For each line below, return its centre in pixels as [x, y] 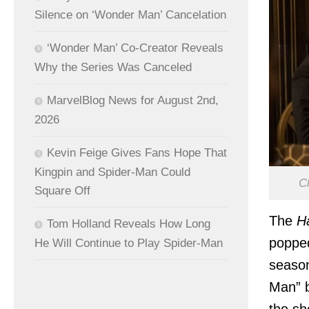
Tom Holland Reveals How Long [129, 224]
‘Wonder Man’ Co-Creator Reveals [135, 48]
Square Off [62, 191]
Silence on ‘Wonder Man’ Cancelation [130, 15]
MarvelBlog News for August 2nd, [133, 101]
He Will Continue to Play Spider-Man [129, 243]
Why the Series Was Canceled [113, 68]
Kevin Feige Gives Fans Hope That [137, 153]
